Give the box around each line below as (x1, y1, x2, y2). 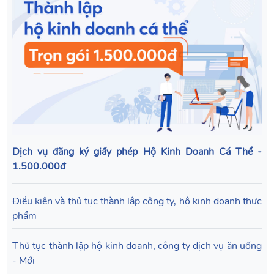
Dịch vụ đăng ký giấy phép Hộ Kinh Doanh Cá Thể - (12, 145, 262, 159)
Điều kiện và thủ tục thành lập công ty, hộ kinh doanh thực (12, 194, 262, 209)
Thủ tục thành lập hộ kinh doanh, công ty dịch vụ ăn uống (12, 239, 262, 253)
